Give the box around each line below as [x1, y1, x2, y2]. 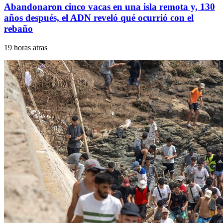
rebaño [4, 23, 33, 34]
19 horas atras [4, 43, 47, 52]
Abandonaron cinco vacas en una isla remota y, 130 [4, 1, 215, 12]
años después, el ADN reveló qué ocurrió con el [4, 12, 194, 23]
